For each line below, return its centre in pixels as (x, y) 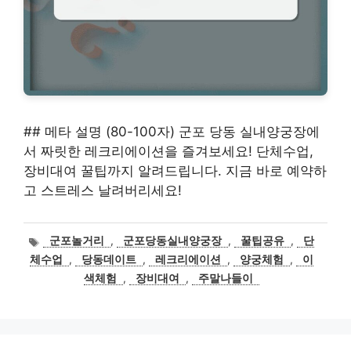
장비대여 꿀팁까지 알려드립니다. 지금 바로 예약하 (175, 171)
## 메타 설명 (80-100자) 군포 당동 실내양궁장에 (172, 132)
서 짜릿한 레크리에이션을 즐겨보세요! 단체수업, (168, 152)
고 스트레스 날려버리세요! (103, 191)
